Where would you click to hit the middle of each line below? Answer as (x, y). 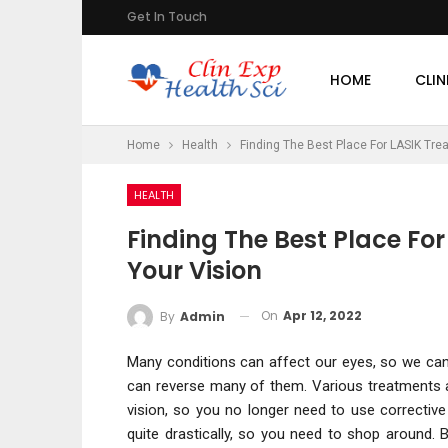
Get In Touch (167, 16)
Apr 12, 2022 (322, 315)
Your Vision (194, 270)
